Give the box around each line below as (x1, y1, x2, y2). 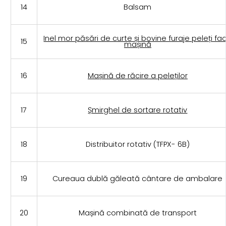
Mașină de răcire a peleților (87, 71, 188, 81)
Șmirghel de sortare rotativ (88, 105, 188, 116)
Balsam (124, 2, 152, 13)
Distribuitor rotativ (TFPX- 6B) (85, 139, 190, 150)
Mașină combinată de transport (78, 208, 197, 218)
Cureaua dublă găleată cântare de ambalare (52, 174, 223, 184)
